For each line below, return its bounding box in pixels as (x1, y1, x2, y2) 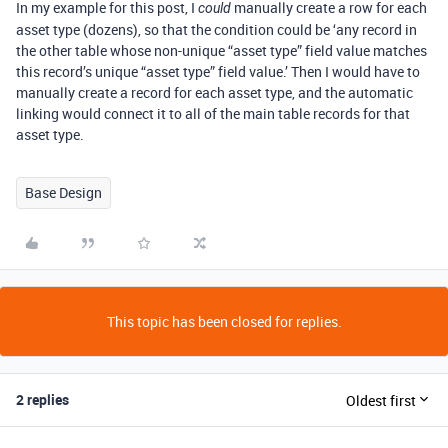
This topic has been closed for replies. (106, 312, 342, 331)
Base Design (25, 183, 102, 202)
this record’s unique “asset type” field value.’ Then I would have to (16, 62, 420, 81)
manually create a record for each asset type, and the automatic (16, 83, 413, 102)
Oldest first (346, 390, 416, 410)
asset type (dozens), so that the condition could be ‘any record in (16, 20, 417, 39)
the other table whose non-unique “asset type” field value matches (16, 41, 427, 60)
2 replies (16, 390, 69, 409)
